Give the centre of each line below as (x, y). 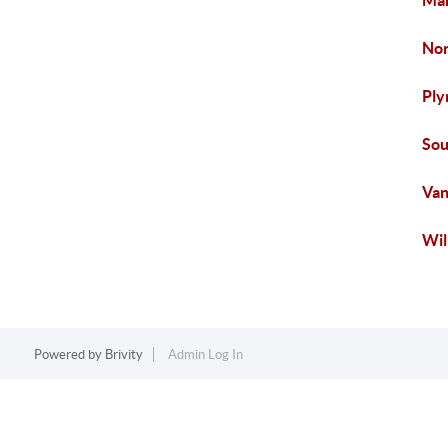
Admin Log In (205, 354)
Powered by (69, 354)
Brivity (123, 354)
